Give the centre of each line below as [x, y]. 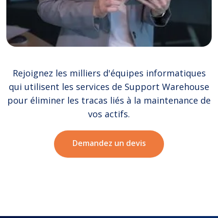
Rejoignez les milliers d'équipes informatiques [109, 73]
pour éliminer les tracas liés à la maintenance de [109, 100]
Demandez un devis [109, 143]
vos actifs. [109, 114]
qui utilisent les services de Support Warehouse [109, 86]
